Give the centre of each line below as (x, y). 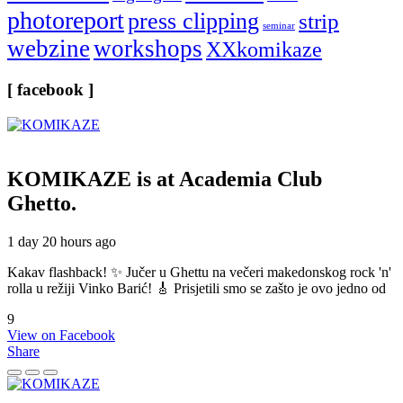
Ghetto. (42, 203)
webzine (49, 49)
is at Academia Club (229, 179)
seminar (279, 26)
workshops (148, 49)
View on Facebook (61, 335)
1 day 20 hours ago (62, 241)
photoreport (66, 21)
